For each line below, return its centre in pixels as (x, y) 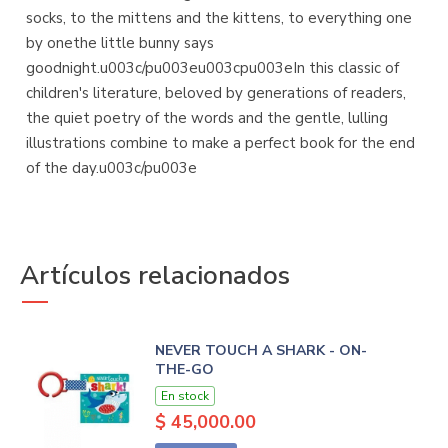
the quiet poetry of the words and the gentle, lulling (207, 118)
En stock (184, 396)
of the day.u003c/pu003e (111, 168)
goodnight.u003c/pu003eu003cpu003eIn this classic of (212, 68)
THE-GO (184, 370)
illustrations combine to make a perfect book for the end (220, 143)
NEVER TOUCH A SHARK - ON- (260, 351)
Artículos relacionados (155, 276)
